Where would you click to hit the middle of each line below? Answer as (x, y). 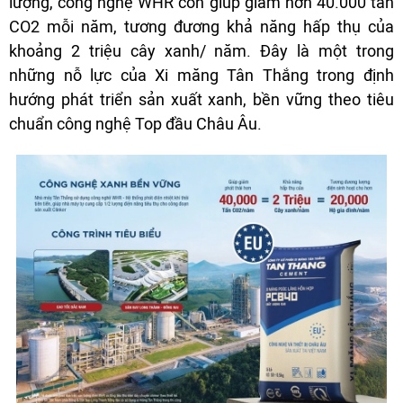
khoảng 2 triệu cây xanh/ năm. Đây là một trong (201, 50)
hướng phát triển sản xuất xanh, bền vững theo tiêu (201, 99)
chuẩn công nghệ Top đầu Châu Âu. (135, 123)
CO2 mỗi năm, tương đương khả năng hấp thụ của (201, 26)
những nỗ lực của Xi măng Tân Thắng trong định (201, 75)
